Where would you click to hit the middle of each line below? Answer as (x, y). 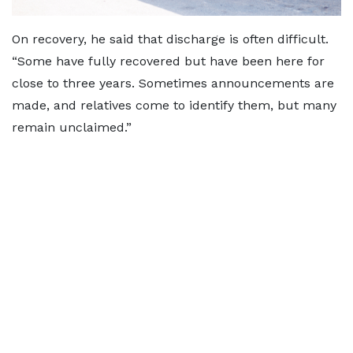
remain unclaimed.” (72, 127)
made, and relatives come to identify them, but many (174, 105)
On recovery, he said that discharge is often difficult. (170, 39)
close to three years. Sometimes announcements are (173, 83)
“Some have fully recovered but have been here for (168, 61)
